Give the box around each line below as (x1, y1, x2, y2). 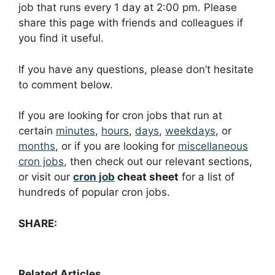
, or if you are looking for (55, 140, 178, 153)
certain (18, 125, 56, 137)
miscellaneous (178, 140, 248, 153)
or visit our (18, 171, 73, 184)
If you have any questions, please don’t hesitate (18, 63, 254, 76)
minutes (56, 125, 95, 137)
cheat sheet (115, 171, 179, 184)
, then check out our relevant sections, (64, 155, 252, 168)
